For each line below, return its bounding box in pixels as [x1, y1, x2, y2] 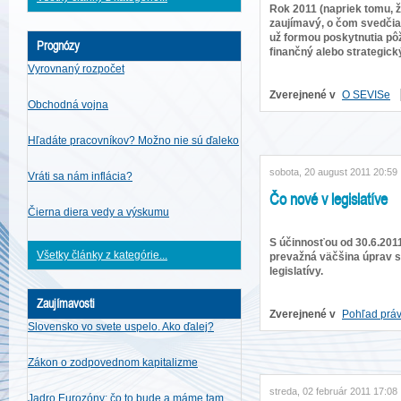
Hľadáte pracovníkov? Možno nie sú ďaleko [28, 134, 239, 147]
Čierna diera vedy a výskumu [28, 206, 169, 218]
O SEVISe [342, 88, 390, 101]
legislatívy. [269, 264, 323, 277]
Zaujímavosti [37, 294, 95, 312]
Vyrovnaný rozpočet [28, 63, 124, 75]
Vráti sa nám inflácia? [28, 170, 132, 183]
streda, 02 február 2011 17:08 [269, 385, 397, 397]
